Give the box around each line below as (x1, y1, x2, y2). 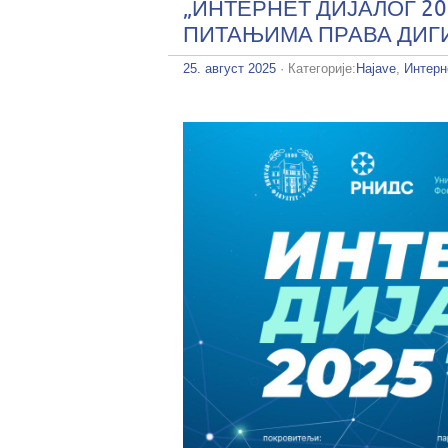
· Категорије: (276, 61, 356, 76)
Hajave (356, 61, 396, 76)
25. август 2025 (183, 61, 276, 76)
